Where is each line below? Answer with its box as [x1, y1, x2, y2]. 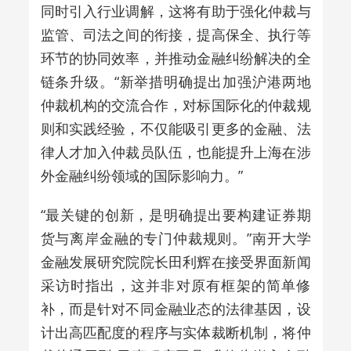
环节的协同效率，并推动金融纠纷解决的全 [40, 48, 311, 67]
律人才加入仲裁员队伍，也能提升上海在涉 [40, 142, 311, 161]
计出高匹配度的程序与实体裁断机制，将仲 [40, 322, 311, 342]
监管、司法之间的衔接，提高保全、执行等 [40, 24, 311, 44]
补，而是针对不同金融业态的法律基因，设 [40, 299, 311, 318]
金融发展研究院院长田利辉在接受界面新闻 [40, 251, 311, 271]
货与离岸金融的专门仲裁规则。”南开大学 [40, 228, 311, 248]
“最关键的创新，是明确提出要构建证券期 [40, 204, 311, 224]
